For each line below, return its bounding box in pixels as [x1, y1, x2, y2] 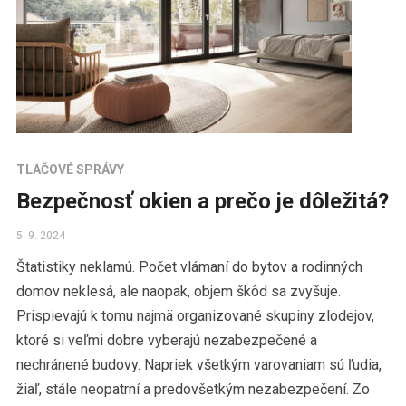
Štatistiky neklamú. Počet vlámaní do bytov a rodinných [15, 258, 362, 276]
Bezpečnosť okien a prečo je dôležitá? [15, 188, 389, 215]
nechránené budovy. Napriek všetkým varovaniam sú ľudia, [15, 356, 382, 374]
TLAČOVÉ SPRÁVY [15, 162, 124, 178]
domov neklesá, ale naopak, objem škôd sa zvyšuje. [15, 283, 341, 301]
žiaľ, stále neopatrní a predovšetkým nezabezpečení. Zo [15, 381, 370, 399]
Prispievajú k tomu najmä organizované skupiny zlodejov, [15, 307, 374, 325]
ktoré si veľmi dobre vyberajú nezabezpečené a [15, 332, 317, 350]
